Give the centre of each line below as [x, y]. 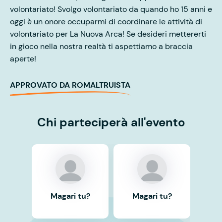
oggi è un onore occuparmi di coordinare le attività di [106, 21]
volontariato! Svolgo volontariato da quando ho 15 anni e [111, 9]
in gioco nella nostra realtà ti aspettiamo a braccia [101, 46]
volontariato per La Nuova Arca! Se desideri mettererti [108, 34]
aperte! [23, 58]
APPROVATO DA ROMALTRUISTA [70, 85]
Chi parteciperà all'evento [111, 122]
